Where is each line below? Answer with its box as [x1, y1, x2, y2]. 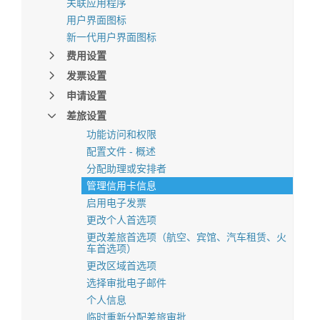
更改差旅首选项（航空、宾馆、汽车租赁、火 [86, 231, 286, 243]
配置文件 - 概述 [86, 146, 156, 157]
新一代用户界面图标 [66, 31, 156, 43]
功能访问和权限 [86, 129, 156, 140]
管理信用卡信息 [86, 180, 156, 191]
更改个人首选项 [86, 214, 156, 226]
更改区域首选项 [86, 260, 156, 271]
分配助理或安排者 [86, 163, 166, 174]
